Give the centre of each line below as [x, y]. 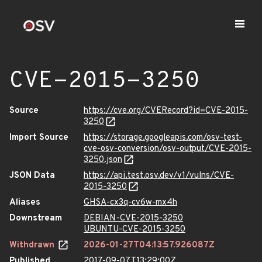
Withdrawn [33, 245]
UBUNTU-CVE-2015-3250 [135, 230]
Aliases [25, 203]
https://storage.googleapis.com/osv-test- [163, 138]
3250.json [103, 160]
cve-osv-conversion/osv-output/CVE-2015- [168, 149]
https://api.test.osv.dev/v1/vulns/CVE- [159, 176]
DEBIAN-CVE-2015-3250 [133, 218]
